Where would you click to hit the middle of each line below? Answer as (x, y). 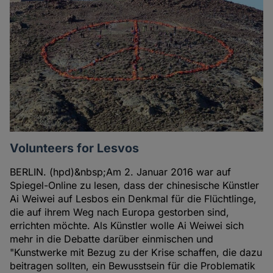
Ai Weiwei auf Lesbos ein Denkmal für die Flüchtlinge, (133, 198)
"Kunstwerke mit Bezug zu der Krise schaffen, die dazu (136, 252)
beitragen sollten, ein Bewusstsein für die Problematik (133, 265)
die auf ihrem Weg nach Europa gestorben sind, (120, 212)
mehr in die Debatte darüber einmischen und (112, 239)
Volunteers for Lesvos (75, 148)
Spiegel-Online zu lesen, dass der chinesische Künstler (135, 185)
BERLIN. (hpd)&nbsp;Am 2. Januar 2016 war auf (121, 172)
